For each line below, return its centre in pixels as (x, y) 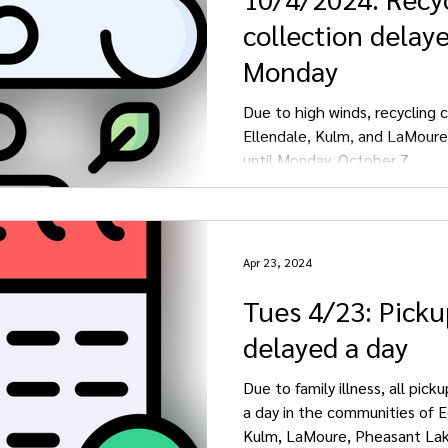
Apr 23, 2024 (277, 262)
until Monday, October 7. (328, 159)
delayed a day (325, 346)
